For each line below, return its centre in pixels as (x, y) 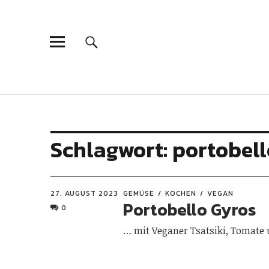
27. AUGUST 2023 (84, 193)
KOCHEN (181, 193)
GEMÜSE (139, 193)
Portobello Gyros (190, 210)
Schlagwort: (111, 150)
